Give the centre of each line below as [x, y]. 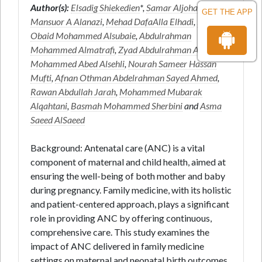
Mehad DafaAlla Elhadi [150, 21]
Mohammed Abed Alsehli [77, 63]
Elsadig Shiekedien [105, 7]
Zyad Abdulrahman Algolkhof [173, 49]
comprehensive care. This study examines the [120, 232]
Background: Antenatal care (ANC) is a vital [118, 148]
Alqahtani [49, 106]
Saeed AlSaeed [58, 120]
